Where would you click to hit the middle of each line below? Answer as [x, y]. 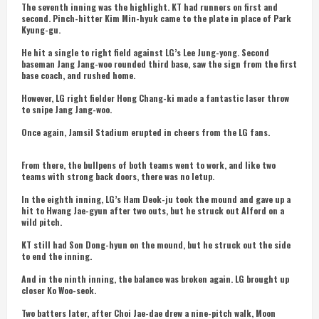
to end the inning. [57, 256]
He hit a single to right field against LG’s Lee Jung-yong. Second [145, 52]
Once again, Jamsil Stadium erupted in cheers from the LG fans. [146, 132]
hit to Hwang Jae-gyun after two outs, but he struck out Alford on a [153, 210]
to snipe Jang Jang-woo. [67, 109]
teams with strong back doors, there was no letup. [118, 176]
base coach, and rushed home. [78, 75]
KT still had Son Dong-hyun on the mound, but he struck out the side [156, 245]
